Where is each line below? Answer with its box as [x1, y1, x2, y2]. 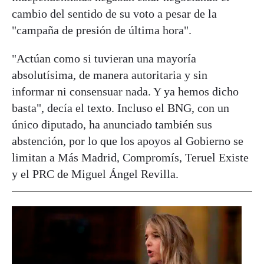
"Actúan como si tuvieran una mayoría [12, 51, 196, 65]
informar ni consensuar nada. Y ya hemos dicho [12, 84, 239, 98]
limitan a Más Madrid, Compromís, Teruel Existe [12, 150, 249, 164]
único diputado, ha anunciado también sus [12, 117, 212, 131]
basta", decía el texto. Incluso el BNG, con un [12, 101, 229, 114]
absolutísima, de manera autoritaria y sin [12, 68, 207, 81]
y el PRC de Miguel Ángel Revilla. [12, 167, 179, 180]
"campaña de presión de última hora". [12, 23, 192, 37]
